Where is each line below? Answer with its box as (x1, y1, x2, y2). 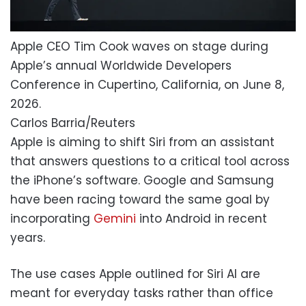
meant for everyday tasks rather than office (10, 285, 273, 302)
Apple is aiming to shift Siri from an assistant (10, 134, 275, 151)
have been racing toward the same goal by (10, 191, 270, 208)
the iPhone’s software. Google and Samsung (10, 172, 274, 189)
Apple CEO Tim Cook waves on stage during (10, 38, 268, 55)
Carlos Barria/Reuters (10, 115, 135, 132)
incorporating (10, 210, 94, 227)
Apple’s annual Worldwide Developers (10, 57, 232, 74)
